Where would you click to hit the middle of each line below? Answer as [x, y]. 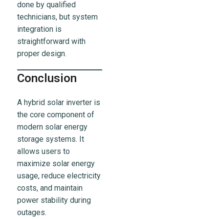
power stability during [54, 200]
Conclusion [47, 78]
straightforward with [51, 42]
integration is [39, 29]
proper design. [42, 54]
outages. [32, 213]
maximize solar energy [56, 164]
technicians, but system [57, 17]
